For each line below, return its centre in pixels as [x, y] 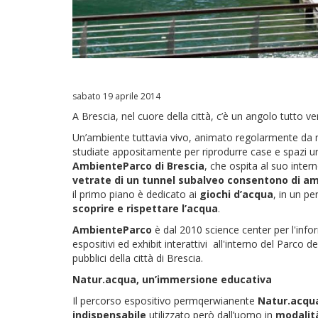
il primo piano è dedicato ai [136, 194]
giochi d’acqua [236, 194]
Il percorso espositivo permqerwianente [165, 300]
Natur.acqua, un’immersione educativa [172, 279]
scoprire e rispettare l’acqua [145, 208]
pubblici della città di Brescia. [138, 258]
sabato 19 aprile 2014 [116, 96]
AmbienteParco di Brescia [138, 165]
